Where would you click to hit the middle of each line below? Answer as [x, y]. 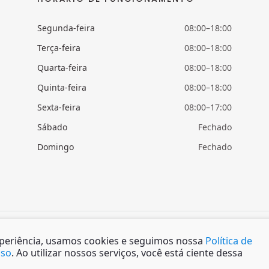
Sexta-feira [59, 107]
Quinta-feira [62, 88]
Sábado [52, 127]
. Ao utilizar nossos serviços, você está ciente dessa [127, 253]
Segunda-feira [66, 28]
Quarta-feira [62, 68]
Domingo [56, 147]
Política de [229, 241]
